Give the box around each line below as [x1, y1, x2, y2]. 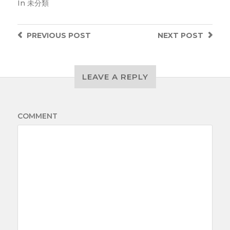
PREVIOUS [26, 31, 66, 40]
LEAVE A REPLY [82, 72, 148, 82]
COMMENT [17, 111, 57, 121]
